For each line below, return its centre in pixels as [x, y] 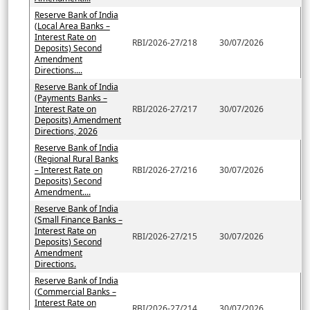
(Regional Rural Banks [76, 158]
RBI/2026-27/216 [164, 170]
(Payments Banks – [71, 98]
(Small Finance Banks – [78, 219]
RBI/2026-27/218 [164, 42]
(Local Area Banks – [72, 26]
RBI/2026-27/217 [164, 109]
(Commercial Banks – [75, 291]
